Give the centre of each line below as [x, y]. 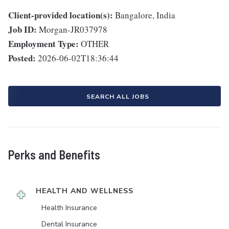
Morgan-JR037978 [73, 29]
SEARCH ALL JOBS [118, 97]
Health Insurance [69, 208]
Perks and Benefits [54, 155]
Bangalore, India [145, 15]
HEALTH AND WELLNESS [85, 191]
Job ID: [22, 29]
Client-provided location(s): [61, 15]
